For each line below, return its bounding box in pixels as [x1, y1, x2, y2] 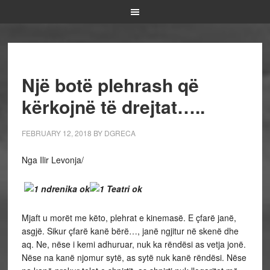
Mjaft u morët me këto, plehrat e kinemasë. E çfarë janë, [21, 212, 236, 224]
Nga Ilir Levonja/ [21, 154, 84, 166]
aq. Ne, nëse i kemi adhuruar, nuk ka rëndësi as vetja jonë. [21, 238, 246, 250]
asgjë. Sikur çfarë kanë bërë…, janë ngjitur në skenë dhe [21, 225, 239, 237]
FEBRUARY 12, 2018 [21, 128, 92, 138]
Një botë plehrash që [21, 72, 199, 98]
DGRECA [104, 128, 136, 138]
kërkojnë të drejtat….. [21, 93, 205, 119]
